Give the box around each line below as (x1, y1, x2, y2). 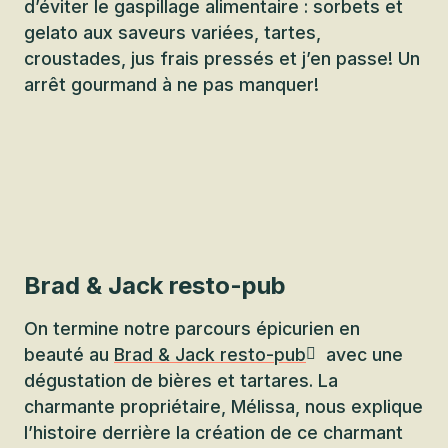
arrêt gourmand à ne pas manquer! (24, 74, 319, 95)
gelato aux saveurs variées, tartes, (24, 22, 321, 43)
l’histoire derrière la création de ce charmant (24, 422, 403, 443)
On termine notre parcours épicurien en (24, 318, 360, 339)
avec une (321, 344, 403, 365)
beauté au (24, 344, 114, 365)
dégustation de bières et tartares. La (24, 370, 338, 391)
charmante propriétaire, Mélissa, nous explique (24, 396, 423, 417)
